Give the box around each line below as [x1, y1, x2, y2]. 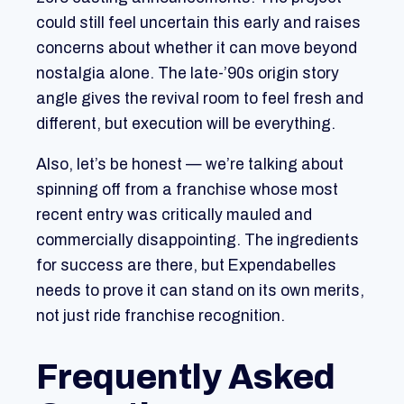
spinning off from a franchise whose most [36, 181, 338, 199]
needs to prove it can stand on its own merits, [36, 282, 364, 300]
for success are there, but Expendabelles [36, 257, 336, 275]
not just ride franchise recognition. [36, 308, 285, 326]
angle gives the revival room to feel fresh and [36, 89, 363, 107]
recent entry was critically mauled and [36, 207, 312, 225]
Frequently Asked [36, 358, 335, 396]
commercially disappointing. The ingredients [36, 232, 359, 250]
